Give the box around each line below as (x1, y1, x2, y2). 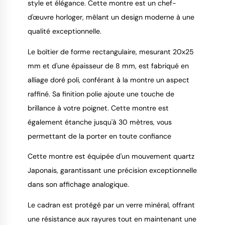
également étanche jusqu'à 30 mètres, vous (28, 117, 172, 127)
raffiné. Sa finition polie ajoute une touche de (28, 89, 174, 98)
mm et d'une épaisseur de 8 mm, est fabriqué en (28, 61, 189, 70)
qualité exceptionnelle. (28, 26, 101, 36)
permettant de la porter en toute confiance (28, 131, 171, 141)
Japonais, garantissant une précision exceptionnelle (28, 166, 197, 175)
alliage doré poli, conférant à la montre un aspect (28, 75, 189, 84)
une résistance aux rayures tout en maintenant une (28, 214, 196, 223)
